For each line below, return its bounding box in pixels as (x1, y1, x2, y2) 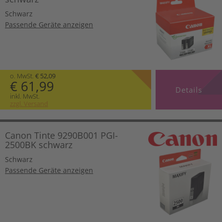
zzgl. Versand (10, 99, 48, 109)
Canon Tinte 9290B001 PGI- (5, 129, 118, 142)
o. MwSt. (10, 71, 35, 81)
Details (175, 85, 202, 95)
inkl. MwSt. (10, 92, 40, 101)
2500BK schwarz (5, 139, 72, 151)
